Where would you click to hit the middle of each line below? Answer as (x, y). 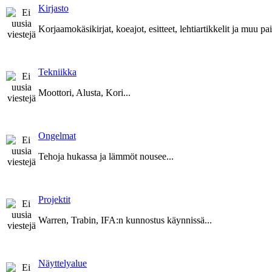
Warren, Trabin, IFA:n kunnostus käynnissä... (125, 220)
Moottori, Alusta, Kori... (84, 92)
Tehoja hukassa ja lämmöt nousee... (106, 156)
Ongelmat (57, 135)
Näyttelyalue (63, 263)
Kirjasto (53, 8)
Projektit (54, 199)
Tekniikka (57, 72)
